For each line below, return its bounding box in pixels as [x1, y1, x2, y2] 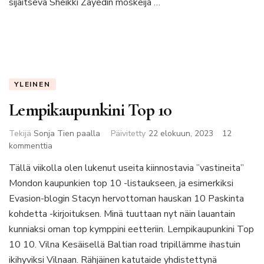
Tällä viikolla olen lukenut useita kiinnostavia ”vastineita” [9, 161, 244, 174]
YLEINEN [14, 79, 51, 89]
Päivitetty [111, 127, 146, 139]
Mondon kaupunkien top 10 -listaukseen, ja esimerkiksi [9, 176, 233, 190]
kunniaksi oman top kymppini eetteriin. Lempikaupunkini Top [9, 222, 254, 236]
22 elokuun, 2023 [148, 127, 213, 139]
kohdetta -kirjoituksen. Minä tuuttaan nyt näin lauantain [9, 207, 235, 220]
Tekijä [9, 127, 34, 139]
